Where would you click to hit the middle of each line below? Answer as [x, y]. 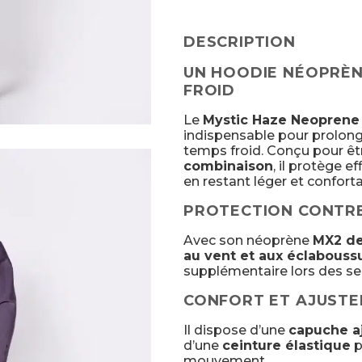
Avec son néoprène [248, 240]
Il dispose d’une [236, 330]
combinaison [228, 166]
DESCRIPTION [239, 42]
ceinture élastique [286, 345]
